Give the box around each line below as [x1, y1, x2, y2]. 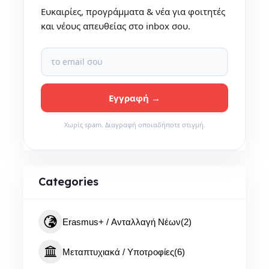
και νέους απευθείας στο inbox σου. [40, 19, 190, 32]
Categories [38, 175, 98, 189]
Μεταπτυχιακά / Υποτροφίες [62, 246, 174, 257]
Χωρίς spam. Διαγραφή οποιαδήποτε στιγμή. [64, 119, 205, 129]
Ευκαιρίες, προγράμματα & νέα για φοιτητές [40, 5, 225, 17]
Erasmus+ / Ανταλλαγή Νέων [62, 216, 181, 227]
